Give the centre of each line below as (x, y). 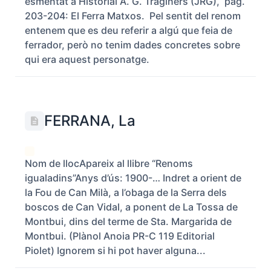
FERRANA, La (90, 121)
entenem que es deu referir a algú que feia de (129, 30)
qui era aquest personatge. (87, 59)
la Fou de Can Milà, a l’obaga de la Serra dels (126, 192)
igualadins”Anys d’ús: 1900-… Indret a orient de (133, 178)
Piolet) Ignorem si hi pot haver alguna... (115, 250)
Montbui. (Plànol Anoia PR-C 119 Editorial (120, 236)
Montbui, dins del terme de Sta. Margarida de (128, 221)
